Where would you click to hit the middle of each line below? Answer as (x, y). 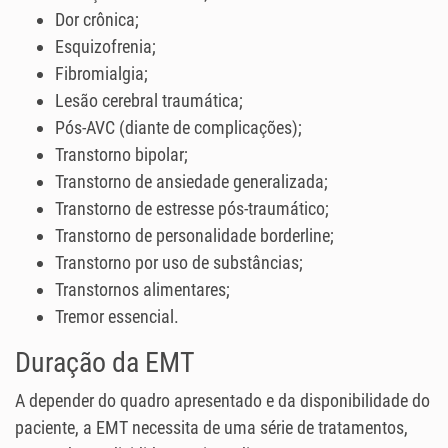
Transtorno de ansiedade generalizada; (191, 182)
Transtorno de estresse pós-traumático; (192, 209)
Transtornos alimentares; (142, 290)
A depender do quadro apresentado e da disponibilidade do (222, 401)
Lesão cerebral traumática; (149, 101)
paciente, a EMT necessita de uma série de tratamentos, (211, 428)
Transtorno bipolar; (121, 155)
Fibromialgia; (101, 74)
